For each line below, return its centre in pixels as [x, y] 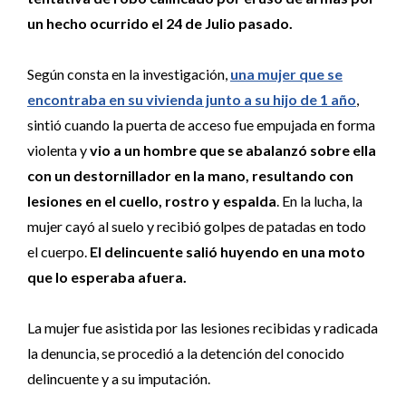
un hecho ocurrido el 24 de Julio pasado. [160, 23]
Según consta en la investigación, [129, 74]
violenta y [58, 150]
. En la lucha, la [319, 201]
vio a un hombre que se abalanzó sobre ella [233, 150]
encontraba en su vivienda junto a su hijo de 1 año [192, 99]
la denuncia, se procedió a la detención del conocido [186, 353]
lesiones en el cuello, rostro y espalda [152, 201]
